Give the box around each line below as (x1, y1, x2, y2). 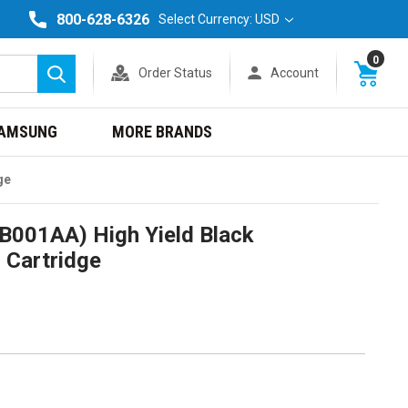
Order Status (138, 66, 212, 80)
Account (270, 66, 319, 80)
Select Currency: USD (158, 12, 282, 26)
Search (76, 73, 117, 88)
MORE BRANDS (112, 122, 212, 141)
